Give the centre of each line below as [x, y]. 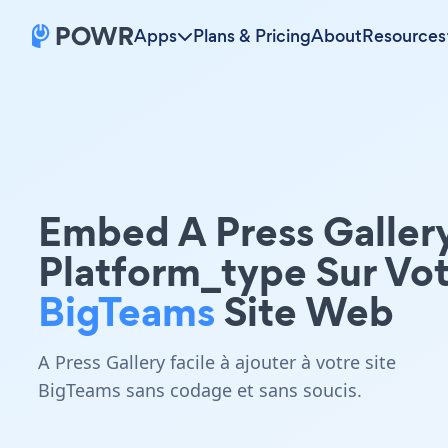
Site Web [304, 311]
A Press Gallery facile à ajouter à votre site [217, 362]
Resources [404, 36]
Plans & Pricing [252, 36]
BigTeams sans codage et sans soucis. [200, 390]
